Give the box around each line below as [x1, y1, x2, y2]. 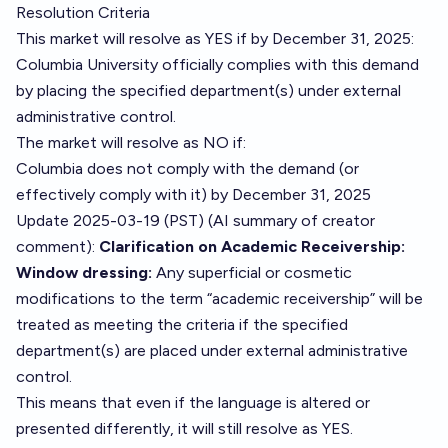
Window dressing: [16, 263, 152, 282]
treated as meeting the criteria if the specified [16, 315, 348, 334]
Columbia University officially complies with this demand [16, 55, 419, 74]
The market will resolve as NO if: [16, 133, 246, 152]
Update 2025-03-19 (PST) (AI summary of [16, 211, 322, 230]
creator [322, 211, 375, 230]
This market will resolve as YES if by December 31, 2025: [16, 29, 414, 48]
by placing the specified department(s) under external [16, 81, 401, 100]
